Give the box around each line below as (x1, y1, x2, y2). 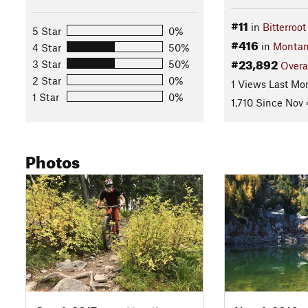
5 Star (32, 25, 61, 38)
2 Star (32, 74, 61, 87)
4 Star (32, 41, 61, 54)
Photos (25, 146, 80, 173)
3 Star (32, 58, 61, 71)
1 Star (32, 91, 59, 104)
